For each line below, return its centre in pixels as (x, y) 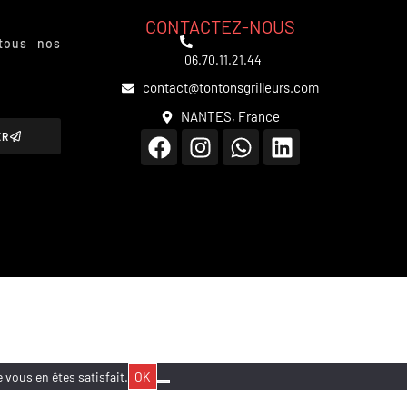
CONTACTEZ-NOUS (220, 27)
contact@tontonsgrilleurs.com (230, 88)
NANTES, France (231, 117)
